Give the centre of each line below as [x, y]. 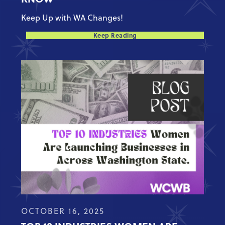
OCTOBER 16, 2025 [63, 211]
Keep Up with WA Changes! [72, 18]
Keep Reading [115, 35]
